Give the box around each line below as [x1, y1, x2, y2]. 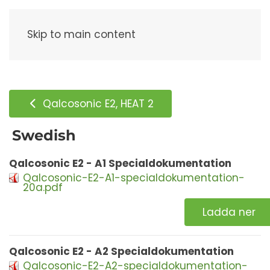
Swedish [12, 127, 76, 144]
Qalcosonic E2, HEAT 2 [40, 96, 154, 111]
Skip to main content [27, 27, 136, 42]
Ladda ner [202, 205, 256, 219]
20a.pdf [23, 180, 63, 195]
